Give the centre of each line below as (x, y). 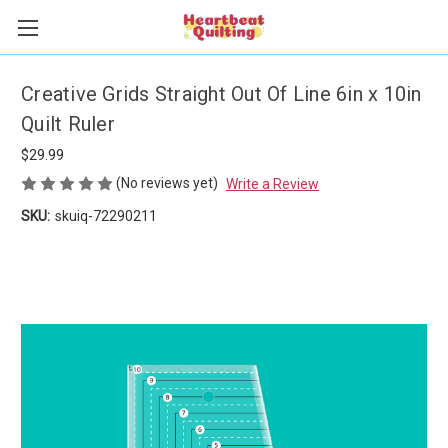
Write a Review (272, 183)
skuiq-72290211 (105, 215)
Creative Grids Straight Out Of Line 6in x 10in (221, 94)
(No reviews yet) (167, 183)
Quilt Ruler (68, 124)
